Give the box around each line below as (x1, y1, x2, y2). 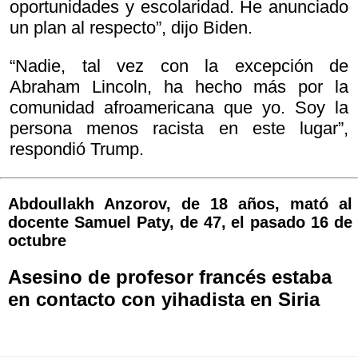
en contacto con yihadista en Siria (8, 288, 320, 311)
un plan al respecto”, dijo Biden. (10, 18, 253, 38)
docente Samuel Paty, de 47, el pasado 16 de (8, 213, 352, 232)
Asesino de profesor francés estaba (8, 266, 332, 288)
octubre (8, 232, 66, 250)
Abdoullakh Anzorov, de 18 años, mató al (8, 195, 352, 213)
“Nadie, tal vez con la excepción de (10, 56, 348, 77)
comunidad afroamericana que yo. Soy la (10, 97, 348, 118)
